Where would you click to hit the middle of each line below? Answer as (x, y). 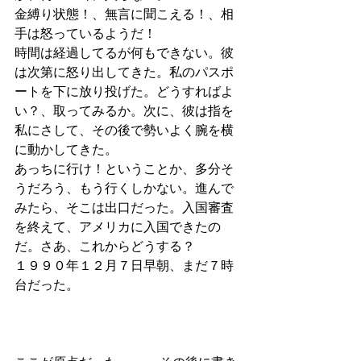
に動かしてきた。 (66, 149)
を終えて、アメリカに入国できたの (118, 226)
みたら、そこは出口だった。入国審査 (124, 207)
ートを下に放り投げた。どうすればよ (124, 91)
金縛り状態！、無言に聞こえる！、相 (124, 14)
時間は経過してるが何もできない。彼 (124, 52)
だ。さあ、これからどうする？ (105, 246)
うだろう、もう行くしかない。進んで (124, 188)
